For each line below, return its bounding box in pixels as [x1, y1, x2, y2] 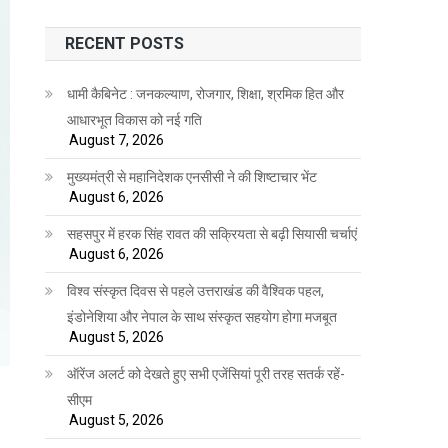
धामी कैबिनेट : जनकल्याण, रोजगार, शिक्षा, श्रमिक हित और [67, 85, 345, 102]
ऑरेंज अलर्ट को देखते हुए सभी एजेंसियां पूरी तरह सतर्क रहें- [67, 365, 346, 382]
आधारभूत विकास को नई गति [67, 111, 203, 128]
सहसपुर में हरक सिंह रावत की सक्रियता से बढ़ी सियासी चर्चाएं [67, 225, 358, 242]
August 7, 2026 [69, 131, 165, 148]
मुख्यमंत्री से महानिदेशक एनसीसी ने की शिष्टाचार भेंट [67, 168, 318, 185]
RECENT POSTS [65, 33, 185, 53]
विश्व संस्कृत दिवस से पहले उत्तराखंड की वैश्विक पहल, [67, 282, 325, 299]
